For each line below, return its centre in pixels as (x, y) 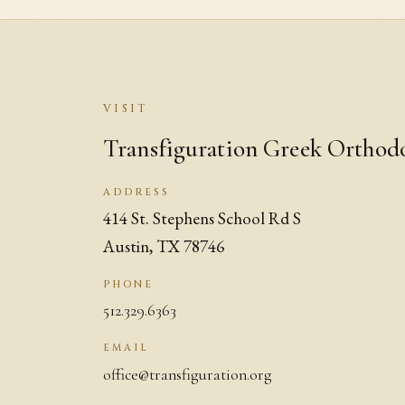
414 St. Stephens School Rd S (202, 218)
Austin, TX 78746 (164, 246)
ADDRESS (137, 193)
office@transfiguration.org (187, 374)
